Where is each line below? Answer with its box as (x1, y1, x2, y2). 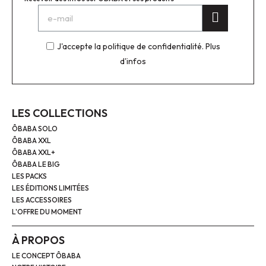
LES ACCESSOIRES (12, 195, 72, 204)
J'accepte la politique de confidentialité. (56, 40, 205, 52)
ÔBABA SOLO (12, 123, 58, 133)
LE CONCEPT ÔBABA (12, 251, 81, 260)
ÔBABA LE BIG (12, 159, 60, 169)
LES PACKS (12, 171, 47, 180)
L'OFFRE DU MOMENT (12, 207, 82, 216)
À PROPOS (12, 233, 65, 247)
